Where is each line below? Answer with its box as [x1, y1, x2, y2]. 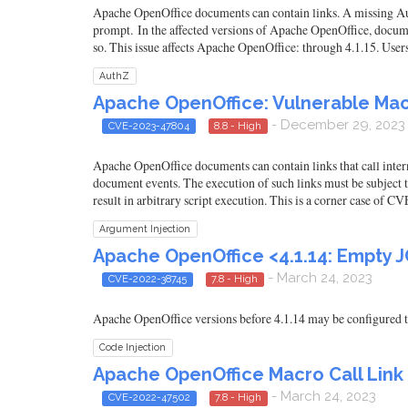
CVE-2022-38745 [107, 272, 187, 285]
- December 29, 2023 [268, 116, 405, 133]
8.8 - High [214, 118, 262, 132]
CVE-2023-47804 [107, 118, 189, 132]
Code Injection [99, 342, 167, 353]
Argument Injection [99, 223, 191, 234]
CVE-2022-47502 [107, 391, 190, 404]
